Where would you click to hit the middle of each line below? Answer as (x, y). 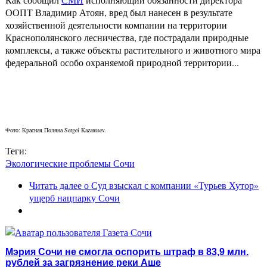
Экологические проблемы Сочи (70, 163)
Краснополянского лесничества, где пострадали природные (127, 38)
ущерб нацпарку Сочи (74, 198)
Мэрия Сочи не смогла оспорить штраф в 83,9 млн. (127, 252)
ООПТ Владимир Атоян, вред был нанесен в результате (119, 13)
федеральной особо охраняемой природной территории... (122, 63)
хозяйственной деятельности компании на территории (116, 25)
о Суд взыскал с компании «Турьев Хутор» (170, 185)
